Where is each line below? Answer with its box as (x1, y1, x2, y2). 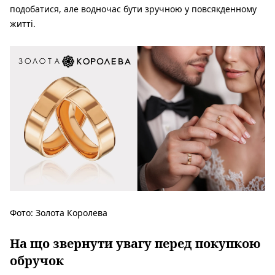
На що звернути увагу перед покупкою (10, 234, 260, 252)
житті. (10, 17, 36, 29)
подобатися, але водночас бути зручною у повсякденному (10, 2, 257, 15)
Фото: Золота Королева (10, 206, 107, 219)
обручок (10, 252, 64, 269)
